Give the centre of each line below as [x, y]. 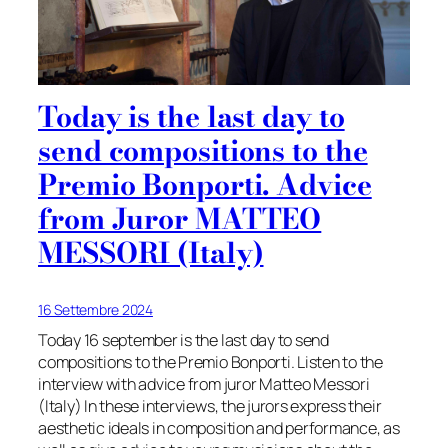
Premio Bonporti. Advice [205, 185]
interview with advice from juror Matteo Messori [204, 384]
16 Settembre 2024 [95, 310]
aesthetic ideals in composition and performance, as [219, 428]
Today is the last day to [191, 117]
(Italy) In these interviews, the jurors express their [210, 406]
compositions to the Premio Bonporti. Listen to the [211, 362]
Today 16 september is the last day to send [183, 340]
